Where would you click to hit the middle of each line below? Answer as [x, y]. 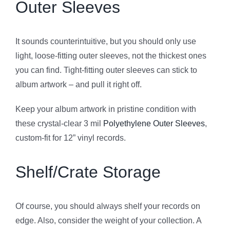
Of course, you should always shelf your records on [108, 206]
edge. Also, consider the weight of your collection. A [108, 221]
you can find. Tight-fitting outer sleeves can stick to [106, 70]
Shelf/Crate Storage [88, 172]
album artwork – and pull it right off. [79, 85]
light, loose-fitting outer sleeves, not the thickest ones [111, 56]
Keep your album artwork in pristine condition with [106, 109]
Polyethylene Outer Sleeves [154, 124]
